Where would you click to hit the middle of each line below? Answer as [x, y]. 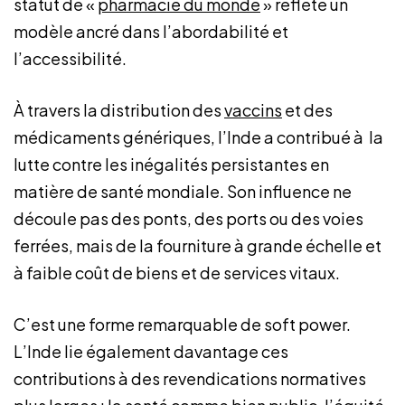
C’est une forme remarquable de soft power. [182, 324]
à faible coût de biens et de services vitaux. [178, 273]
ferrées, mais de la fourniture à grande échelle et [198, 245]
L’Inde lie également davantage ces [151, 351]
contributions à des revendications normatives [190, 378]
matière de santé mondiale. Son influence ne [183, 191]
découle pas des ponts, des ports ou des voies [188, 218]
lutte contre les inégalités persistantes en [171, 164]
